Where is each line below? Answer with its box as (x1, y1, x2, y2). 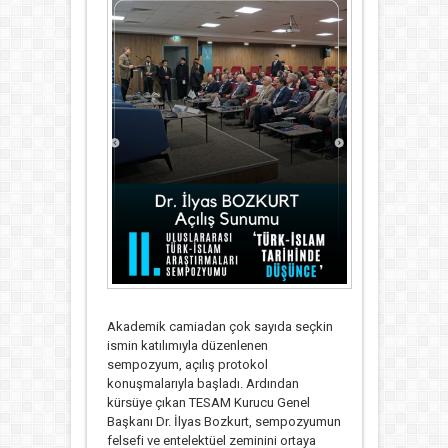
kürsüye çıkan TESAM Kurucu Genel (106, 395, 310, 411)
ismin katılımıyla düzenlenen (106, 338, 268, 354)
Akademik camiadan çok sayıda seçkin (106, 319, 333, 335)
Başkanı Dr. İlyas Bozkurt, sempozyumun (106, 414, 341, 430)
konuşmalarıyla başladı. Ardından (106, 376, 299, 392)
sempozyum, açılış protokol (106, 357, 268, 373)
